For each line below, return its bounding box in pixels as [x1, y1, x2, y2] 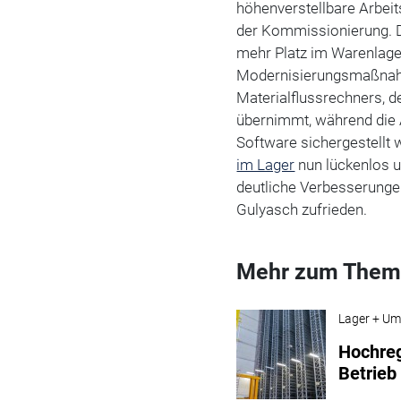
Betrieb [338, 362, 397, 384]
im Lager [236, 155, 295, 174]
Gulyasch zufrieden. [236, 200, 368, 218]
